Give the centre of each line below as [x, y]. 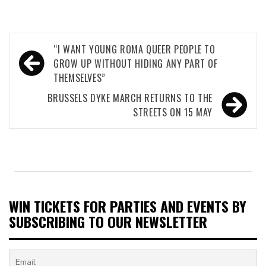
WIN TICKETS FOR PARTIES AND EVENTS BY [128, 206]
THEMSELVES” [80, 77]
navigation [53, 68]
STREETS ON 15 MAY [173, 112]
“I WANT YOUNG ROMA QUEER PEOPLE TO [134, 49]
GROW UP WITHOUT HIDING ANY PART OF [136, 63]
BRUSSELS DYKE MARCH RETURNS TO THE [130, 98]
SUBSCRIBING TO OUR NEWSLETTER [108, 221]
